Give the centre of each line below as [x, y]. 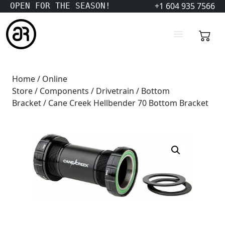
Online [55, 79]
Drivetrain [115, 91]
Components [64, 91]
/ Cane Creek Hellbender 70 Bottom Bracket [125, 103]
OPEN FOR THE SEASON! [60, 6]
